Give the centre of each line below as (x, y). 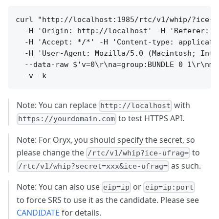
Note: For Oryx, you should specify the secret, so (106, 140)
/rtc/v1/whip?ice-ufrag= (138, 153)
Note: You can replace (58, 105)
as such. (185, 165)
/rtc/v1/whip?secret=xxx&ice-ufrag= (93, 166)
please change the (51, 152)
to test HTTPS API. (151, 119)
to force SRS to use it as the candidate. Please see (108, 200)
